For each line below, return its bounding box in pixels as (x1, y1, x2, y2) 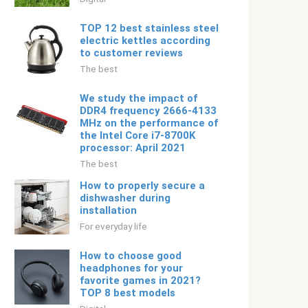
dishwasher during (80, 192, 170, 204)
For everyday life (80, 221, 147, 232)
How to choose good (80, 250, 181, 262)
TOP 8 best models (80, 287, 175, 299)
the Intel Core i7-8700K (80, 129, 195, 142)
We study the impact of (80, 92, 197, 104)
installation (80, 204, 137, 217)
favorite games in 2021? (80, 274, 201, 287)
